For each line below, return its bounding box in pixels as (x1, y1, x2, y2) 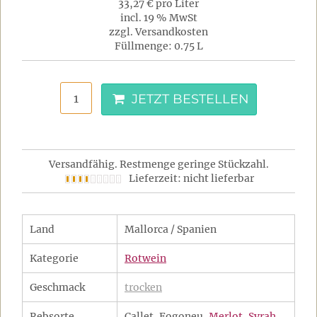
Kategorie (30, 252, 79, 265)
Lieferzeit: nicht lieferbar (128, 172, 254, 185)
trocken (125, 281, 162, 294)
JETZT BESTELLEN (128, 91, 249, 108)
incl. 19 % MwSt (120, 11, 197, 24)
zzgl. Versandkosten (109, 25, 208, 38)
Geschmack (30, 281, 85, 294)
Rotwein (125, 252, 166, 265)
